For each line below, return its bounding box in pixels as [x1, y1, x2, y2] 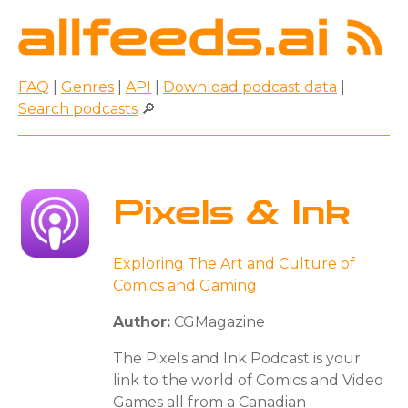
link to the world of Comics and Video [113, 371, 383, 389]
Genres [61, 77, 114, 96]
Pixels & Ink [113, 193, 351, 233]
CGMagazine [170, 312, 265, 331]
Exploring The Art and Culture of [113, 254, 355, 272]
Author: [113, 312, 170, 331]
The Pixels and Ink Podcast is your [113, 349, 361, 367]
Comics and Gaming [113, 276, 257, 294]
